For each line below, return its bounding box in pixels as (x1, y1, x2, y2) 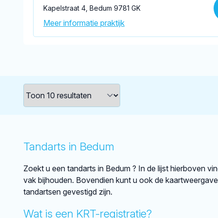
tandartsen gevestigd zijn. (23, 187, 112, 197)
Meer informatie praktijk (43, 18, 125, 28)
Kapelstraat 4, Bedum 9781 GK (43, 4, 141, 12)
